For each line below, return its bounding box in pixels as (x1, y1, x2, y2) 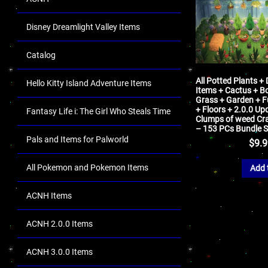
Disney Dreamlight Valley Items (26, 22, 140, 32)
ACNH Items (26, 191, 72, 200)
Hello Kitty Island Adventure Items (26, 78, 151, 88)
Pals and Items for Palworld (26, 135, 129, 144)
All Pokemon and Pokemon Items (26, 163, 148, 172)
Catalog (26, 50, 56, 60)
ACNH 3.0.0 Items (26, 247, 93, 257)
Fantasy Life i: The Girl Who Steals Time (26, 106, 170, 116)
